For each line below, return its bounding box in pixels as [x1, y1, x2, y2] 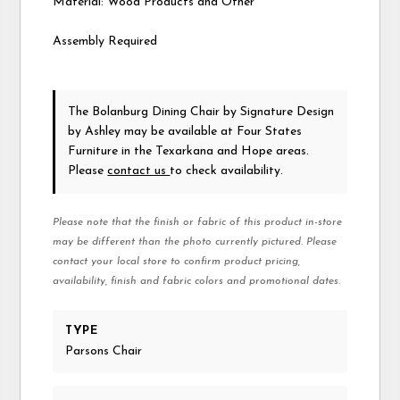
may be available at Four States [121, 125, 303, 139]
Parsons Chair [65, 345, 143, 359]
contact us [107, 164, 171, 179]
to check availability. [170, 164, 284, 179]
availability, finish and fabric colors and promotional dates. [53, 276, 341, 287]
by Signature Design [223, 105, 335, 120]
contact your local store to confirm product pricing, [53, 256, 301, 268]
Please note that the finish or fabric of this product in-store [53, 217, 343, 229]
